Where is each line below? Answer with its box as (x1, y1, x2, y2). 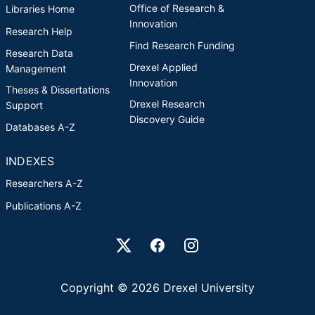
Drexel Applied (129, 60, 198, 73)
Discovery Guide (129, 112, 205, 125)
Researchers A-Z (6, 176, 83, 189)
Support (6, 98, 43, 111)
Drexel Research (129, 97, 205, 110)
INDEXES (6, 153, 55, 168)
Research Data (6, 46, 73, 59)
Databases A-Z (6, 120, 75, 133)
